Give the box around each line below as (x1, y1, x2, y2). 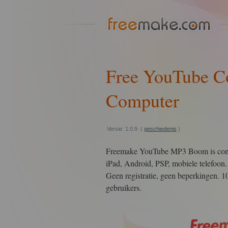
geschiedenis (144, 126, 177, 132)
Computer (106, 88, 179, 112)
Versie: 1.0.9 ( (107, 126, 144, 132)
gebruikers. (106, 182, 141, 193)
